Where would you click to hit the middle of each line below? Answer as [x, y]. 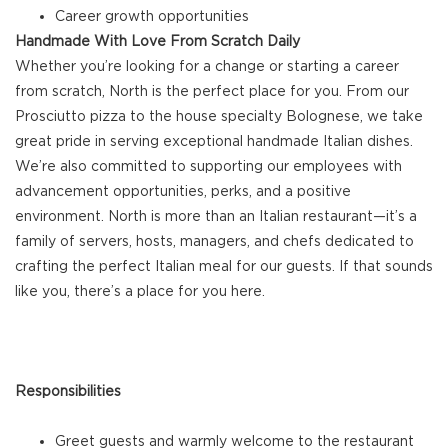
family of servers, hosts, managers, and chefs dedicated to [214, 241]
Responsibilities [68, 391]
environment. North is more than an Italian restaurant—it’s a [216, 216]
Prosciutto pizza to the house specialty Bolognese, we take [219, 116]
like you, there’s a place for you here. [140, 291]
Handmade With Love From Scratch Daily [157, 41]
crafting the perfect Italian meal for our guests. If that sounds [224, 266]
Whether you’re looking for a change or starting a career [207, 66]
